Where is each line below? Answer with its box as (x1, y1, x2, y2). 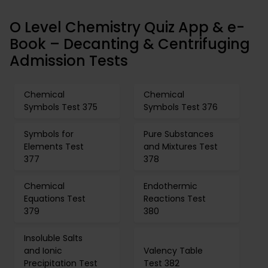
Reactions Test (144, 193, 206, 205)
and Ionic (24, 245, 62, 257)
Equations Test (24, 193, 86, 205)
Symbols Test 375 (24, 101, 98, 113)
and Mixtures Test (144, 141, 218, 153)
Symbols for (24, 128, 74, 140)
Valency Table (144, 245, 203, 257)
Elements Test (24, 141, 84, 153)
